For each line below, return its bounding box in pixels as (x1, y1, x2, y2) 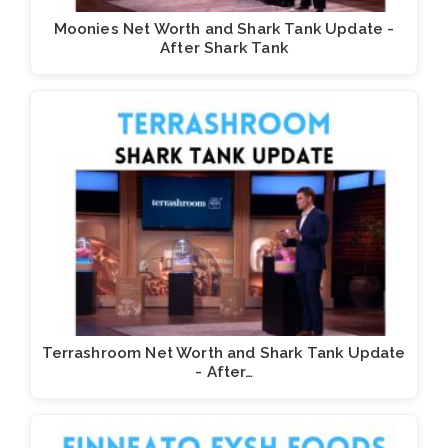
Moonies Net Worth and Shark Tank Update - (53, 20, 395, 39)
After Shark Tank (160, 39, 288, 58)
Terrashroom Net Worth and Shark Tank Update (42, 344, 406, 363)
